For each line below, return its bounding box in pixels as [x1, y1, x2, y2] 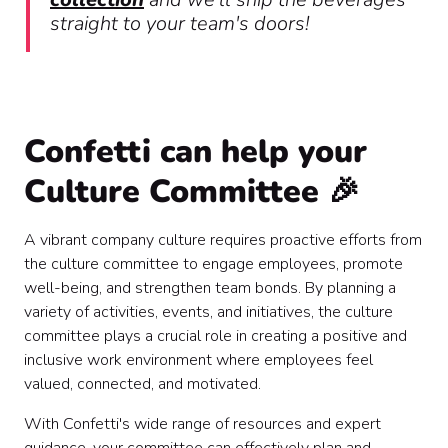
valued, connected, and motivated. [24, 373, 261, 396]
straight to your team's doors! [50, 10, 309, 38]
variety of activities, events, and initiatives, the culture [24, 301, 393, 324]
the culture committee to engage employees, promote [24, 253, 403, 276]
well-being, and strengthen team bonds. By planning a [24, 277, 396, 300]
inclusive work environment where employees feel [24, 349, 373, 372]
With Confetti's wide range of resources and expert [24, 413, 381, 436]
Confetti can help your [24, 130, 367, 174]
